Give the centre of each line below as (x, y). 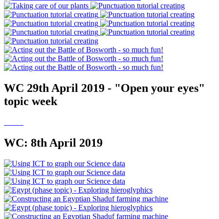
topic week (31, 101)
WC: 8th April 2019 (53, 142)
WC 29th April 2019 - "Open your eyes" (104, 88)
